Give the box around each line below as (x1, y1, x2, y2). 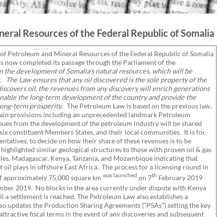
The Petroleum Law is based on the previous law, (65, 101, 212, 110)
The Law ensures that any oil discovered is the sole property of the (6, 75, 207, 84)
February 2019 (157, 173, 202, 182)
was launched (102, 171, 137, 179)
